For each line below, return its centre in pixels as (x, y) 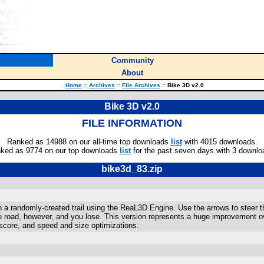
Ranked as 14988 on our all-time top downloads (89, 142)
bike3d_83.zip (132, 169)
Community (132, 60)
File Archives (141, 85)
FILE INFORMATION (132, 123)
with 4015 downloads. (220, 142)
